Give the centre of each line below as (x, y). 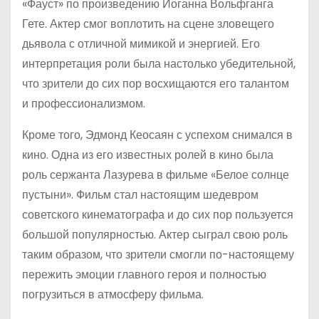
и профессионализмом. (84, 104)
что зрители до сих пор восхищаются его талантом (156, 84)
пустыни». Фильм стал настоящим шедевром (140, 195)
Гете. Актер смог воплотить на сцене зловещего (148, 24)
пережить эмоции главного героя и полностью (144, 274)
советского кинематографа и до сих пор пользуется (158, 215)
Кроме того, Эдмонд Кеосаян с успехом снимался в (157, 135)
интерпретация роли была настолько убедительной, (159, 64)
